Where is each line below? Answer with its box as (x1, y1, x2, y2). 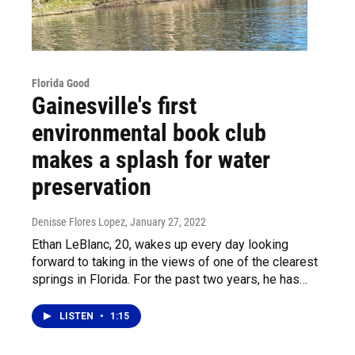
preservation (32, 172, 151, 200)
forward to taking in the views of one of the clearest (32, 254, 318, 269)
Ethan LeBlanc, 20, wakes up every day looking (32, 236, 288, 252)
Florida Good (32, 76, 90, 90)
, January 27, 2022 (125, 215, 206, 228)
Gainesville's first (32, 91, 197, 120)
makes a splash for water (32, 145, 270, 174)
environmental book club (32, 118, 266, 147)
